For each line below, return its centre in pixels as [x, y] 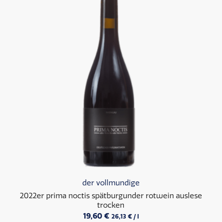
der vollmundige [111, 183]
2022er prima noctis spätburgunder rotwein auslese [111, 195]
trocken [111, 205]
